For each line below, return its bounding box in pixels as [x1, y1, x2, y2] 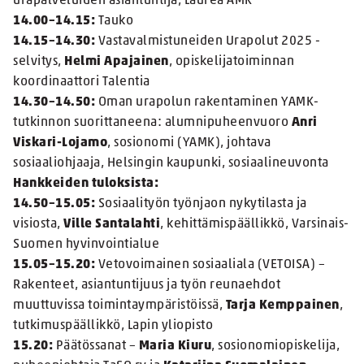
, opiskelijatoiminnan [168, 55, 294, 69]
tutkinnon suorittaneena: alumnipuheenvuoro [13, 116, 292, 130]
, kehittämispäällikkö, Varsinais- [160, 218, 349, 232]
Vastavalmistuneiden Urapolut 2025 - [95, 35, 320, 49]
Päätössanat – [53, 340, 139, 353]
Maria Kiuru [138, 340, 211, 353]
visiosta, [13, 218, 63, 232]
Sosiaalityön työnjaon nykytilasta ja [95, 197, 307, 211]
